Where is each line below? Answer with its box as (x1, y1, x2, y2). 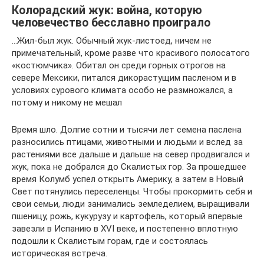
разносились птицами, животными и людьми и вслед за (12, 136, 243, 147)
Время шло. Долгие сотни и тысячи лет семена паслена (12, 124, 242, 135)
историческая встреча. (12, 247, 107, 259)
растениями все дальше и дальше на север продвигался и (12, 148, 250, 160)
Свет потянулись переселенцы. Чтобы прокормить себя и (12, 186, 252, 197)
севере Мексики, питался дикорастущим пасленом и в (12, 72, 236, 83)
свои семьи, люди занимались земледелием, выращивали (12, 198, 249, 209)
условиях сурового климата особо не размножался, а (12, 84, 233, 95)
